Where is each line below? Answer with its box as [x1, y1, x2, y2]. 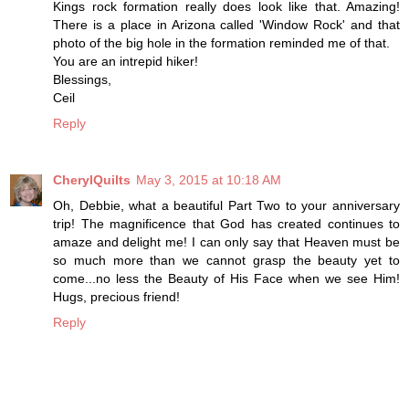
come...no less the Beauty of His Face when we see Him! [53, 270, 400, 286]
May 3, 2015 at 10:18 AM [136, 172, 281, 187]
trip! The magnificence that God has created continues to [53, 215, 400, 231]
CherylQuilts [53, 172, 131, 187]
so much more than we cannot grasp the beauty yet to [53, 252, 400, 267]
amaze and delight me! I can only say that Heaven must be [53, 234, 400, 249]
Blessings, [53, 71, 111, 87]
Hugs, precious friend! [53, 288, 180, 304]
